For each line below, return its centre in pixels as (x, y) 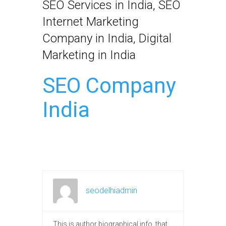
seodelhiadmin (111, 191)
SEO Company (109, 86)
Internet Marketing (91, 22)
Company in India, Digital (107, 39)
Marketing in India (89, 55)
